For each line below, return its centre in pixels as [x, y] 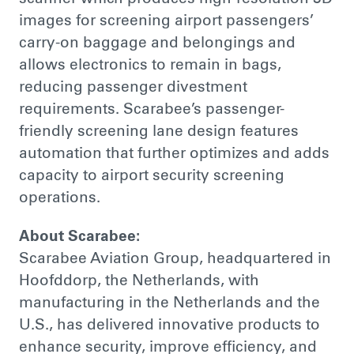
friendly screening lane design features [158, 132]
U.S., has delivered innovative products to [169, 326]
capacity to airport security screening [151, 176]
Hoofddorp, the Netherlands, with [139, 282]
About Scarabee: [79, 238]
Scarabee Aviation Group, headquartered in [175, 260]
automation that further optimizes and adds [174, 154]
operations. [59, 198]
